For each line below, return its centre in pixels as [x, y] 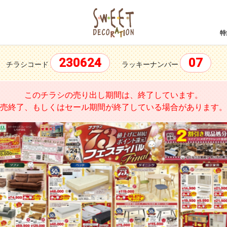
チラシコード [27, 64]
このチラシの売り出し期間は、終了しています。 [113, 95]
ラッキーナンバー [150, 64]
